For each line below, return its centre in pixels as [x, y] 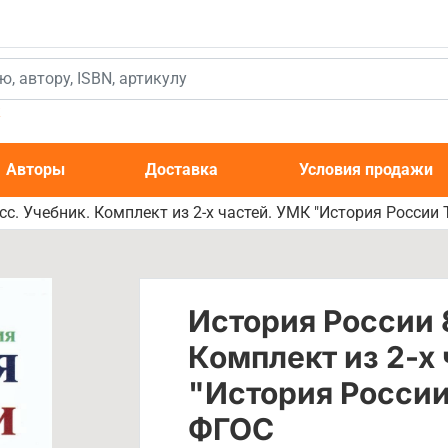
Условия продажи [365, 169]
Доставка [182, 169]
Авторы [36, 169]
